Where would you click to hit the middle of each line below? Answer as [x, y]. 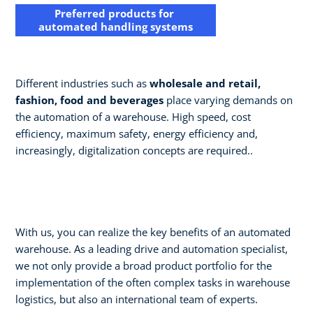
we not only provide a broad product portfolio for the [144, 265]
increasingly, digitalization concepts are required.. [134, 150]
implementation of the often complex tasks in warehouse [153, 282]
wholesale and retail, [205, 83]
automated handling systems [116, 26]
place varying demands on [228, 100]
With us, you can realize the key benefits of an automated [153, 232]
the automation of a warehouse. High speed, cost [133, 116]
